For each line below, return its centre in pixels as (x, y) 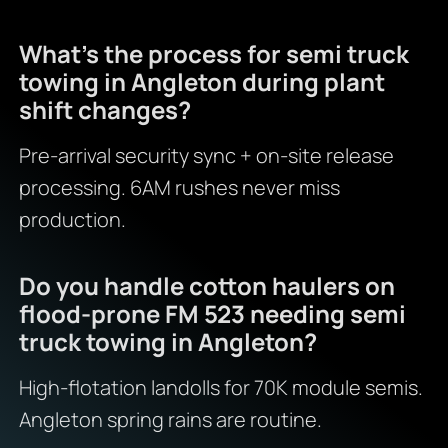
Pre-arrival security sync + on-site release (206, 156)
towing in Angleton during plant (201, 82)
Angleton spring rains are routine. (170, 420)
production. (72, 220)
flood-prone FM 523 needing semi (212, 314)
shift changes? (104, 110)
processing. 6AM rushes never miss (179, 188)
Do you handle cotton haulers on (206, 286)
